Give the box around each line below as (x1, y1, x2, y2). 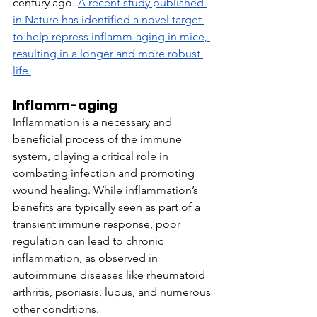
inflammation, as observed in (13, 251, 161, 265)
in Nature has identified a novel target (13, 13, 204, 26)
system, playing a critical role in (13, 149, 171, 163)
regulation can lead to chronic (13, 234, 166, 248)
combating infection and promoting (13, 166, 197, 180)
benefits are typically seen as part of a (13, 200, 203, 214)
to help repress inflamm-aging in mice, (13, 30, 210, 43)
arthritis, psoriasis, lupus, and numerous (13, 285, 214, 299)
